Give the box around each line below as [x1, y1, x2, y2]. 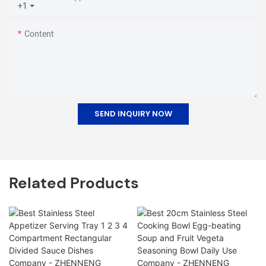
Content [24, 27, 54, 40]
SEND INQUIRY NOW [94, 107, 172, 119]
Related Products [9, 172, 139, 193]
